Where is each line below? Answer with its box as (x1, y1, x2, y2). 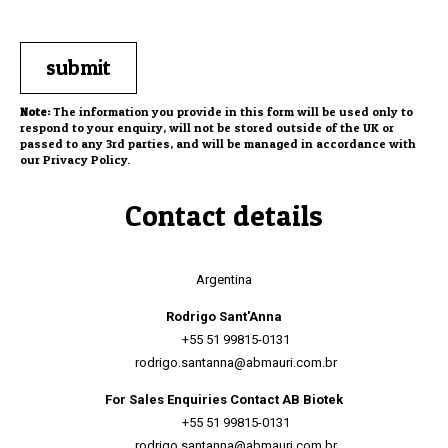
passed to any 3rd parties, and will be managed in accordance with (20, 136, 416, 151)
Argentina (196, 272, 252, 287)
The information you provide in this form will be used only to (50, 104, 413, 119)
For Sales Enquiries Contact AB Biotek (105, 392, 343, 407)
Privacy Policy (43, 152, 127, 167)
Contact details (125, 198, 323, 233)
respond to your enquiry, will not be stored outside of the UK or (20, 120, 394, 135)
